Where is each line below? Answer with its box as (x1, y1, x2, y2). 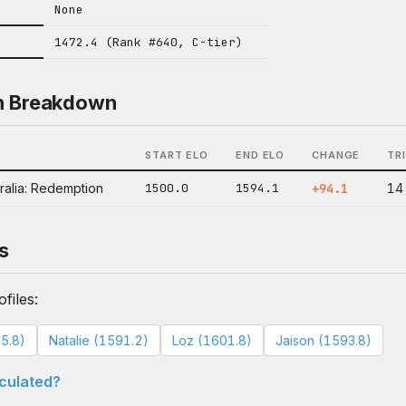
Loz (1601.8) (172, 333, 252, 348)
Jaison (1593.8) (275, 333, 372, 348)
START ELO (145, 149, 208, 161)
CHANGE (312, 149, 361, 161)
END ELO (236, 149, 285, 161)
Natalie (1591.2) (49, 333, 149, 348)
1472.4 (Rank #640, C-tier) (54, 34, 243, 50)
